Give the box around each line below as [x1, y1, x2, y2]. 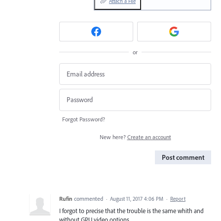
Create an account [127, 133, 171, 141]
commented [74, 194, 105, 202]
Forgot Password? [62, 115, 105, 123]
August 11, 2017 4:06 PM [110, 195, 163, 202]
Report [170, 195, 185, 202]
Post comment [162, 152, 204, 162]
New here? [99, 133, 127, 141]
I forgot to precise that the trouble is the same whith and [59, 206, 204, 215]
